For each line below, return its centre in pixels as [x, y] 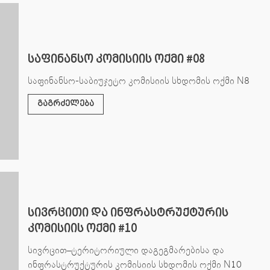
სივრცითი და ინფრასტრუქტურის [128, 213]
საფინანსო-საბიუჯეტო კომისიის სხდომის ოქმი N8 [138, 80]
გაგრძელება [65, 104]
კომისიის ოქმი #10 [82, 228]
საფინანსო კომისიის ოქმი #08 [116, 59]
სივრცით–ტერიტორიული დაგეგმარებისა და [126, 250]
